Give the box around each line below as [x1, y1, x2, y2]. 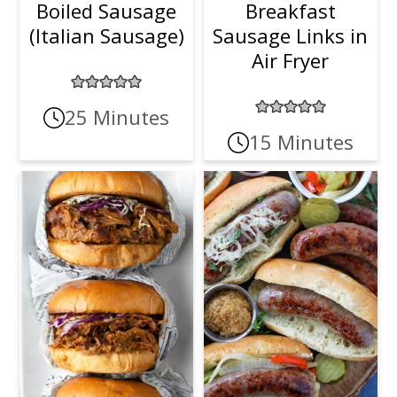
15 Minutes [248, 128, 354, 156]
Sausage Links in [213, 22, 369, 50]
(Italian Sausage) [28, 22, 184, 50]
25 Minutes [65, 104, 170, 131]
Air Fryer [252, 47, 330, 74]
